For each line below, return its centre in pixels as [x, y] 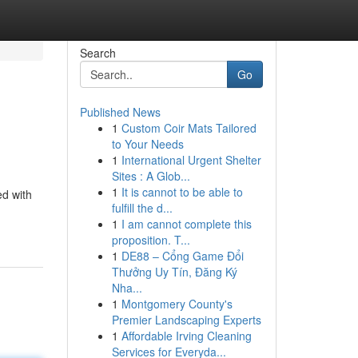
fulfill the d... [142, 208]
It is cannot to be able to [182, 192]
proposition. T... [151, 240]
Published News [120, 112]
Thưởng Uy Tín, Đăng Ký [174, 272]
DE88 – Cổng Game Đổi [182, 256]
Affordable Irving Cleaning [186, 336]
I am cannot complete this [186, 224]
